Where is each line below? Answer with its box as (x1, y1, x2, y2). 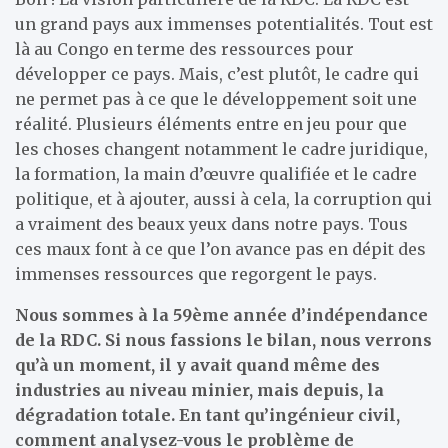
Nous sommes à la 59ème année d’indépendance (15, 304, 428, 325)
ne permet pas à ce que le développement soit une (15, 88, 417, 109)
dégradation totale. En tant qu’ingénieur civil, (15, 404, 400, 425)
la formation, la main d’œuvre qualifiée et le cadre (15, 163, 417, 184)
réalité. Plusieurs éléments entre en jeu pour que (15, 113, 407, 134)
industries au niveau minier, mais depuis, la (15, 379, 384, 400)
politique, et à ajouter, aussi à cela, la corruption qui (15, 188, 432, 209)
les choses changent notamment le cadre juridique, (15, 138, 428, 159)
